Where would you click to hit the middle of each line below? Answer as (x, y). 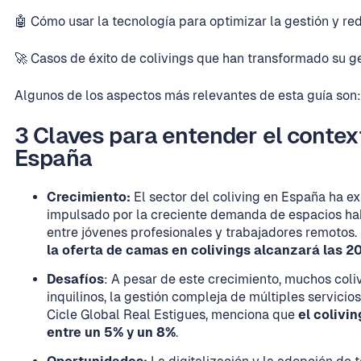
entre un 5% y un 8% (111, 332)
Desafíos (75, 279)
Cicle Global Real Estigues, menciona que (172, 315)
